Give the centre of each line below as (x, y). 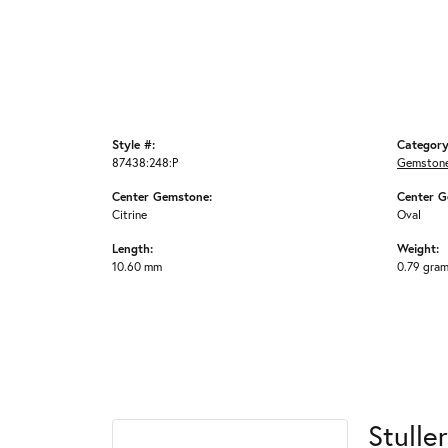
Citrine (129, 214)
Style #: (133, 144)
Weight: (418, 248)
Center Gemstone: (162, 196)
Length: (132, 248)
